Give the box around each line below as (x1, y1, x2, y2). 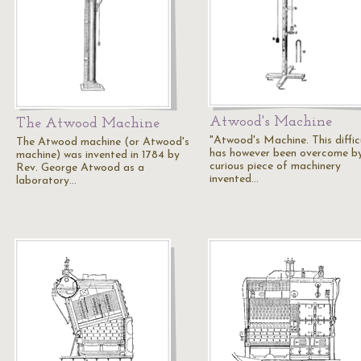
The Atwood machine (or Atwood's (16, 136, 189, 148)
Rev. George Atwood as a (16, 162, 144, 174)
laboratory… (16, 175, 77, 187)
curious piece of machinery (210, 160, 341, 172)
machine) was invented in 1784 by (16, 149, 180, 161)
